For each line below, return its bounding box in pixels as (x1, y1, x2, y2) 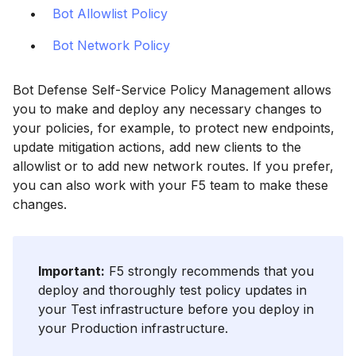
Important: (38, 262, 105, 279)
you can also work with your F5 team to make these (13, 177, 328, 194)
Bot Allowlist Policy (52, 6, 168, 22)
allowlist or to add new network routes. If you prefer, (13, 158, 334, 175)
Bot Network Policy (52, 37, 170, 54)
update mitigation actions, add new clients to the (13, 139, 301, 156)
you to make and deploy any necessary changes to (13, 101, 322, 118)
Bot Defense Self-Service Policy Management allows (13, 82, 331, 99)
